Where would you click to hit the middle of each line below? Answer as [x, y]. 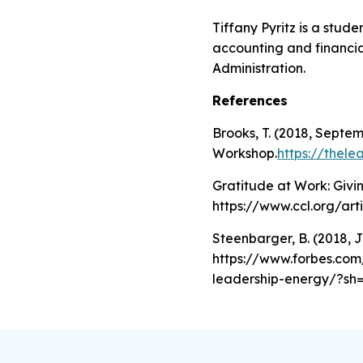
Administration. [259, 68]
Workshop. [245, 153]
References [250, 100]
